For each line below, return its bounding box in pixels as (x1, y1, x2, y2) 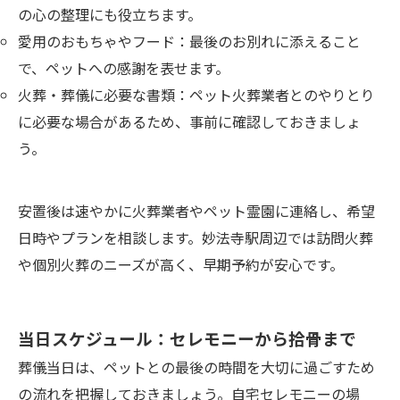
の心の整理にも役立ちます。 (18, 3, 202, 25)
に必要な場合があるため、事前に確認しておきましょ (18, 110, 361, 132)
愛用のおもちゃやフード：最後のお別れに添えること (18, 29, 361, 52)
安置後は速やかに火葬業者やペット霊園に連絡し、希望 (18, 199, 375, 221)
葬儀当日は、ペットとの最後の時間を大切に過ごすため (18, 355, 375, 378)
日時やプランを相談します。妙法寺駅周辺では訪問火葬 (18, 226, 373, 248)
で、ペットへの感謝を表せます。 (18, 56, 229, 79)
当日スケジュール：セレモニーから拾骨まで (18, 325, 356, 350)
